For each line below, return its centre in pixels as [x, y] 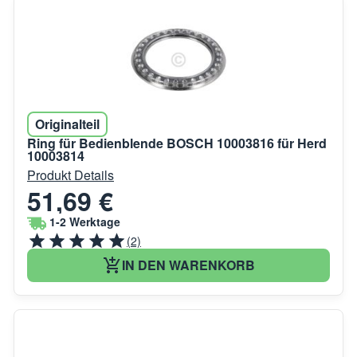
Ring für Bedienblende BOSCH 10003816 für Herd [177, 143]
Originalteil [67, 124]
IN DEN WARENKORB [188, 265]
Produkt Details [71, 175]
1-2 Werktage [85, 221]
